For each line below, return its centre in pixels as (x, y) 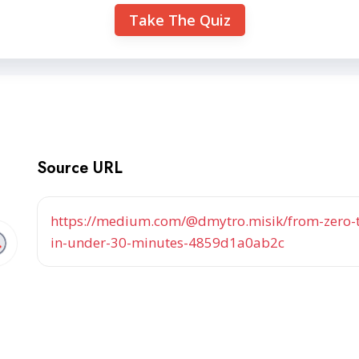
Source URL (80, 168)
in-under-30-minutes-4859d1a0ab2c (167, 242)
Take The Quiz (179, 20)
